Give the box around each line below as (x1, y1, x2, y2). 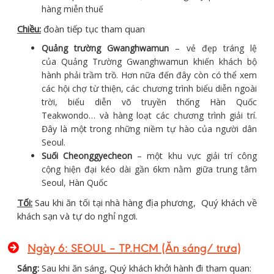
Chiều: (17, 23, 41, 35)
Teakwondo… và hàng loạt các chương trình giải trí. (42, 109, 257, 122)
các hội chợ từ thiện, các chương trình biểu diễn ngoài (42, 83, 257, 95)
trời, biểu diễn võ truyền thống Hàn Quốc (42, 96, 257, 108)
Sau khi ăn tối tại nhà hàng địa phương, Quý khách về (32, 196, 257, 209)
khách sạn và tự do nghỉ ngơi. (17, 210, 138, 223)
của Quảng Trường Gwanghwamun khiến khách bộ (42, 56, 257, 68)
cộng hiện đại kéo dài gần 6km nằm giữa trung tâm (42, 163, 257, 176)
